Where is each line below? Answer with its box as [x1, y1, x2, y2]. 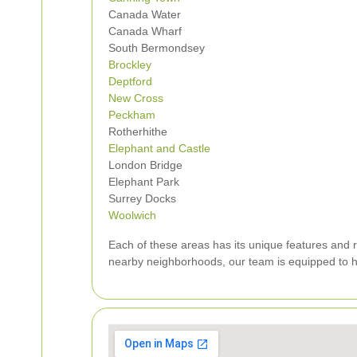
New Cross [108, 91, 163, 104]
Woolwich [108, 208, 156, 222]
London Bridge [108, 158, 182, 171]
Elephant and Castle [108, 141, 210, 155]
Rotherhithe [108, 124, 167, 138]
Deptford [108, 74, 152, 88]
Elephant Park [108, 175, 179, 188]
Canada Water [108, 7, 181, 21]
